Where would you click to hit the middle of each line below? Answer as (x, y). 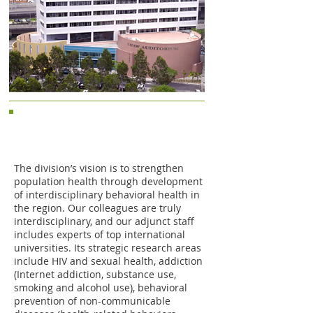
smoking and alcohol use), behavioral (101, 287)
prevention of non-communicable (92, 301)
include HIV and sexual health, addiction (108, 261)
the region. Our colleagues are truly (97, 208)
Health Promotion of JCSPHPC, (92, 132)
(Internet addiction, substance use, (95, 274)
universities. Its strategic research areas (108, 248)
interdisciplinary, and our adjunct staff (104, 221)
